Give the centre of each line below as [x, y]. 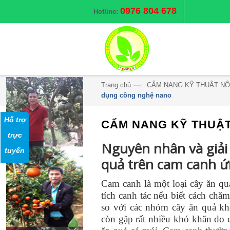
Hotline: [106, 12]
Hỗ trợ [15, 120]
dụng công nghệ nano [136, 95]
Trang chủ [116, 85]
